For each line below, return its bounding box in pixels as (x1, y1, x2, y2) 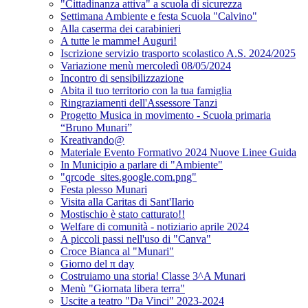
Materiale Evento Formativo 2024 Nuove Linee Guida (60, 146, 296, 159)
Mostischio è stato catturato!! (60, 208, 185, 221)
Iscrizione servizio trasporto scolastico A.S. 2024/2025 (60, 47, 296, 60)
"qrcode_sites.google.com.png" (60, 171, 197, 184)
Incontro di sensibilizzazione (60, 72, 184, 85)
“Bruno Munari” (60, 122, 132, 134)
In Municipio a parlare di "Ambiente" (60, 159, 223, 171)
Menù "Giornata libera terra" (60, 283, 185, 295)
